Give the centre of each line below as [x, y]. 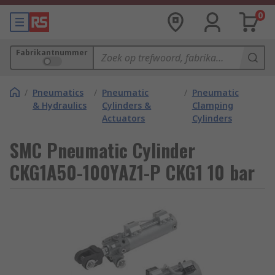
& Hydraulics [60, 105]
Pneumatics [58, 92]
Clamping [212, 105]
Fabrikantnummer [52, 52]
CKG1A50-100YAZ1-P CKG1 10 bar [132, 172]
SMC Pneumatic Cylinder [103, 150]
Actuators [124, 118]
